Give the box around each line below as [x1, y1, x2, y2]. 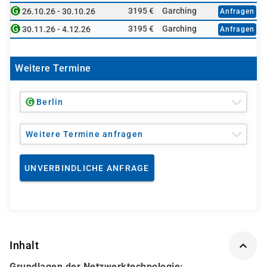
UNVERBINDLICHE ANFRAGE [24, 163, 150, 173]
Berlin [36, 97, 64, 107]
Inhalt [10, 239, 39, 252]
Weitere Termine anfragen [26, 129, 143, 139]
